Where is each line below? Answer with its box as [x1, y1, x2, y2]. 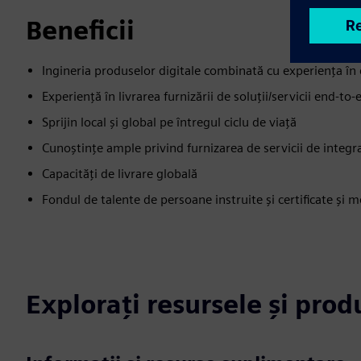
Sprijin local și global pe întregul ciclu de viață [42, 114, 297, 130]
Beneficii [26, 15, 135, 46]
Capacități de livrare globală [42, 166, 197, 181]
